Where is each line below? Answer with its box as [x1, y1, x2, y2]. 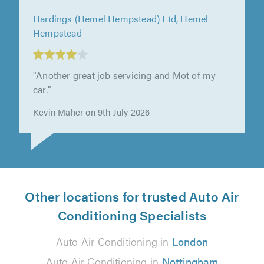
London [171, 233, 209, 249]
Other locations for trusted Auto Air [25, 186, 239, 205]
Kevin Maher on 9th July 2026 [33, 121, 150, 134]
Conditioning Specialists [57, 205, 207, 224]
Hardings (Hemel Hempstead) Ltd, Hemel [33, 28, 209, 42]
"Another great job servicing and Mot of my [33, 84, 216, 98]
